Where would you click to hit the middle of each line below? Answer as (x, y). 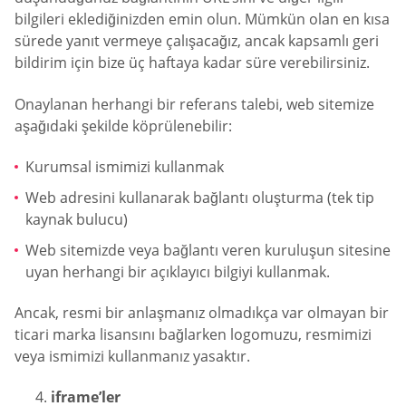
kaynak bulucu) (77, 219)
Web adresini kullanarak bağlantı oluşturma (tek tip (200, 197)
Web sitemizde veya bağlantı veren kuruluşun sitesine (208, 250)
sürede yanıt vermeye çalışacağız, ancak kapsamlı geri (197, 41)
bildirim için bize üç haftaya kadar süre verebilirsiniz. (192, 63)
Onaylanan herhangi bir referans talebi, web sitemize (194, 104)
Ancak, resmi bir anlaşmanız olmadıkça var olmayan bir (202, 312)
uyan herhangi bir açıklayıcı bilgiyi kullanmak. (178, 271)
